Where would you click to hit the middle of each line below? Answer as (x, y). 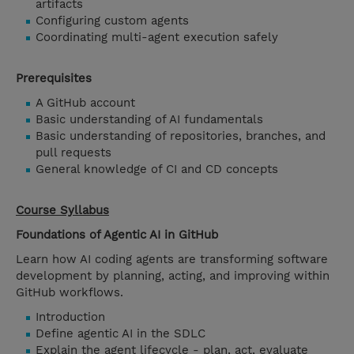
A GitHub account (85, 103)
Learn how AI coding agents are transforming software (172, 260)
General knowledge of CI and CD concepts (157, 169)
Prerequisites (54, 79)
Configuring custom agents (112, 21)
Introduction (70, 317)
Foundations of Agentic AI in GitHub (117, 235)
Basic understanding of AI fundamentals (149, 120)
